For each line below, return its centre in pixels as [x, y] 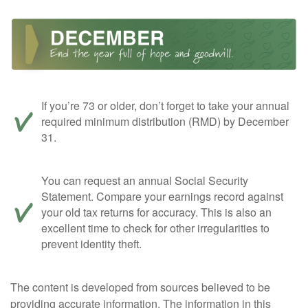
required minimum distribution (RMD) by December [165, 122]
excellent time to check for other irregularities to [155, 228]
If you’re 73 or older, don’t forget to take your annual [165, 106]
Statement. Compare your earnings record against [162, 197]
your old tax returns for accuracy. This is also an [156, 212]
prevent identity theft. [91, 244]
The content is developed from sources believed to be [140, 287]
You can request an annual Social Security [145, 181]
